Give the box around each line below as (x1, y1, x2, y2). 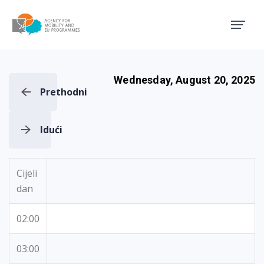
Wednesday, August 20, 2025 (114, 74, 255, 86)
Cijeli (16, 167, 37, 180)
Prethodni (40, 85, 87, 98)
